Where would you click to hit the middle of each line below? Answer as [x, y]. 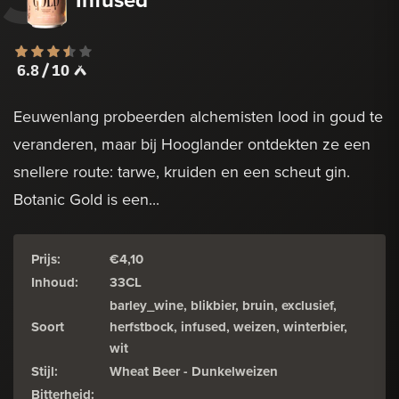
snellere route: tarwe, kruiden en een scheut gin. [182, 171]
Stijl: [45, 371]
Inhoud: [55, 282]
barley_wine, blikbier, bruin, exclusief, [223, 305]
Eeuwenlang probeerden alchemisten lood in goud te [198, 116]
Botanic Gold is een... [86, 199]
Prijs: [46, 259]
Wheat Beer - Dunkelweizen [194, 371]
